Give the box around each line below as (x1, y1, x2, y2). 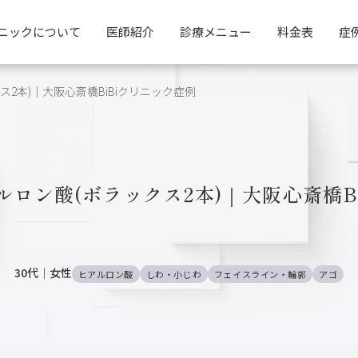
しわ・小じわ (145, 268, 202, 280)
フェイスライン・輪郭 (213, 268, 307, 280)
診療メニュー (180, 23, 252, 40)
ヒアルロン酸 (78, 268, 134, 280)
